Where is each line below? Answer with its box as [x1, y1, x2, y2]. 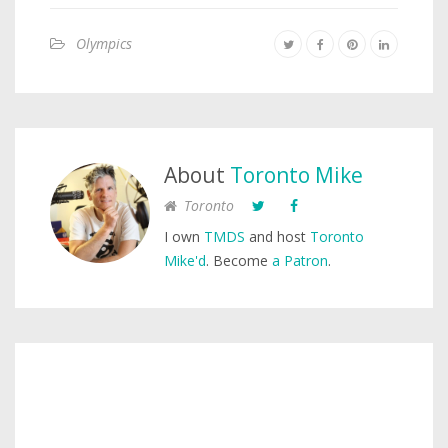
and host [245, 227, 310, 246]
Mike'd [164, 251, 206, 270]
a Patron [272, 251, 328, 270]
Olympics [76, 34, 132, 53]
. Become [206, 251, 272, 270]
